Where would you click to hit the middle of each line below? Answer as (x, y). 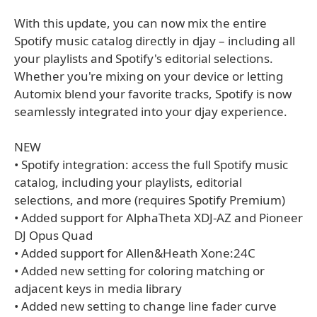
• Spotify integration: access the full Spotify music (151, 165)
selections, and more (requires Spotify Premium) (150, 200)
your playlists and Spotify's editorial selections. (144, 59)
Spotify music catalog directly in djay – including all (155, 41)
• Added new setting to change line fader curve (145, 306)
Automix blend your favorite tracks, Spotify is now (153, 94)
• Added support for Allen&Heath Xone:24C (135, 253)
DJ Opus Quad (53, 236)
